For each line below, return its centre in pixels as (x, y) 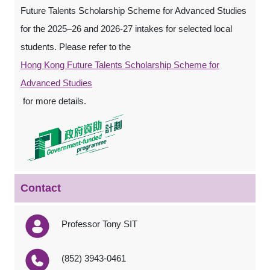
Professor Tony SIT (99, 224)
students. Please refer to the (77, 47)
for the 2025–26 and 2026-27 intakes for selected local (126, 29)
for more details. (53, 101)
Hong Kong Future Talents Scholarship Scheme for (120, 65)
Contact (41, 188)
